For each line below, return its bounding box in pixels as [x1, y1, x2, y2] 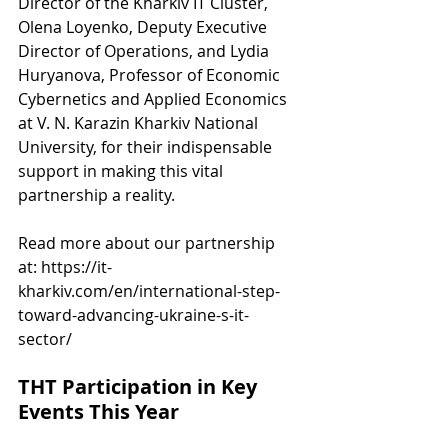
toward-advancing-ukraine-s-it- [18, 303, 249, 326]
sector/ [18, 327, 72, 350]
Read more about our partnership [18, 231, 279, 254]
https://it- [41, 255, 112, 278]
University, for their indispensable [18, 135, 276, 158]
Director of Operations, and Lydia [18, 39, 273, 62]
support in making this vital [18, 159, 227, 182]
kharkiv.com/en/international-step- [18, 279, 280, 302]
